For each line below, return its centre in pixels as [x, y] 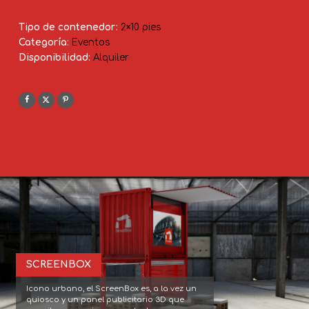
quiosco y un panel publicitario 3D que [106, 299]
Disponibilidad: [54, 57]
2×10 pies [140, 27]
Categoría [42, 42]
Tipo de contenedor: [69, 27]
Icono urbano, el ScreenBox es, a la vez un [112, 288]
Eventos [90, 42]
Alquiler [111, 57]
